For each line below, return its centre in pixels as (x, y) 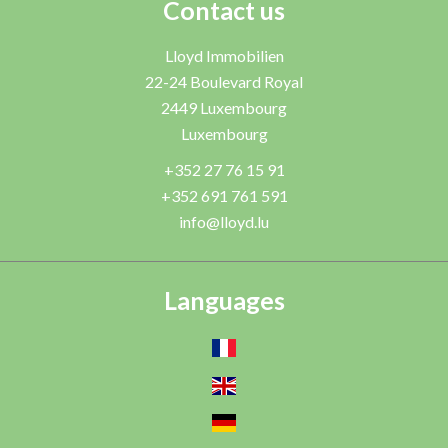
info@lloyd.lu (224, 221)
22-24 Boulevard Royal (224, 81)
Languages (224, 300)
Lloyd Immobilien (224, 55)
